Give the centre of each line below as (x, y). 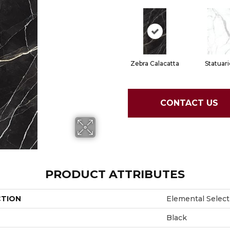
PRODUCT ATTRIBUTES (115, 174)
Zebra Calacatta (155, 63)
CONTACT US (189, 103)
